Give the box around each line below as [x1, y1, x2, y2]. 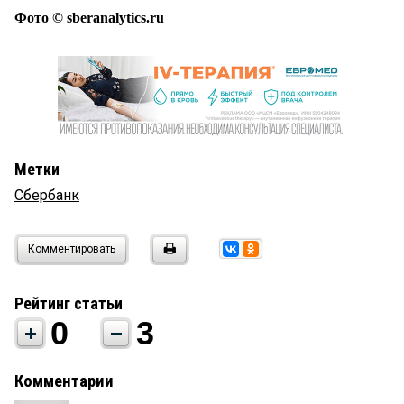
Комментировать [28, 243, 115, 256]
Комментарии [14, 372, 114, 392]
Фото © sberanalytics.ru [14, 10, 164, 26]
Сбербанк [14, 187, 79, 205]
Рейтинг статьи [14, 294, 123, 314]
